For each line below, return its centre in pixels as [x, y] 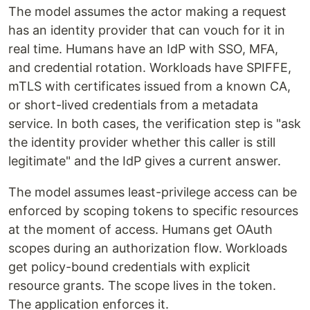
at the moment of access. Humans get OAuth [140, 230]
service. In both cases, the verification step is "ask [155, 124]
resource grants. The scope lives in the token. [142, 286]
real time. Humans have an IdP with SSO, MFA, [143, 49]
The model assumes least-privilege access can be [153, 192]
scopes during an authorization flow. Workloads [148, 248]
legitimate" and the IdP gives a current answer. [145, 161]
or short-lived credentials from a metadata [133, 105]
